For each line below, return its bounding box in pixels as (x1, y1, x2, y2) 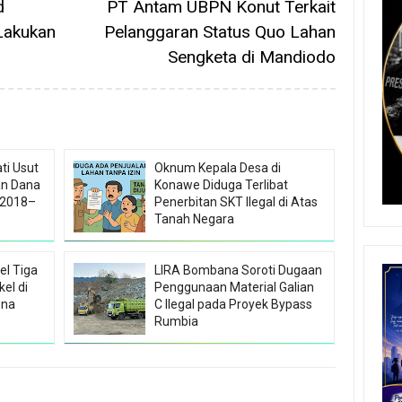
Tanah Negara (154, 212, 235, 227)
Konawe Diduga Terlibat (154, 178, 289, 193)
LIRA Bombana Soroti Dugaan (154, 263, 323, 278)
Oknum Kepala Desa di (154, 161, 282, 176)
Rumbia (154, 314, 199, 329)
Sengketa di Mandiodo (167, 47, 336, 68)
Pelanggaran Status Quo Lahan (103, 22, 336, 43)
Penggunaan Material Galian (154, 280, 315, 295)
